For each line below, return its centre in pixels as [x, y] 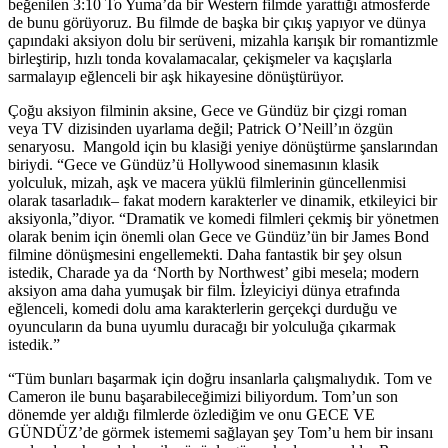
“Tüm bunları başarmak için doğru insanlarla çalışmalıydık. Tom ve [220, 378]
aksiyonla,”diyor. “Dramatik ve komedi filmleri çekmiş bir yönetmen [223, 218]
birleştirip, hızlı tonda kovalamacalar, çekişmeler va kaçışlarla [200, 58]
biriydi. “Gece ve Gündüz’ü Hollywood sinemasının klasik [193, 164]
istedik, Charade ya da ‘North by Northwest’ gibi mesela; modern [213, 272]
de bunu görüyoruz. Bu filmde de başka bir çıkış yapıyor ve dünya [217, 22]
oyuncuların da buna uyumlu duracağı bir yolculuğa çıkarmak [202, 326]
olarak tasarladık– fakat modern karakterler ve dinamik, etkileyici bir [222, 200]
